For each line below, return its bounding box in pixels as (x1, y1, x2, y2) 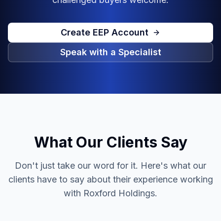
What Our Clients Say (34, 133, 187, 151)
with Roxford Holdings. (64, 188, 157, 198)
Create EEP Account (61, 27, 148, 37)
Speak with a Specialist (60, 47, 161, 57)
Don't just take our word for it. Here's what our (15, 160, 206, 171)
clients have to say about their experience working (8, 174, 213, 184)
